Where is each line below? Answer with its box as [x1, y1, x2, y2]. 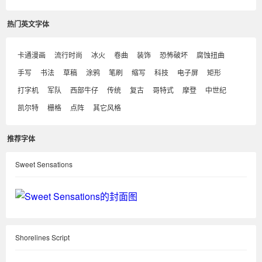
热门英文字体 [7, 19, 49, 29]
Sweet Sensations [15, 159, 73, 169]
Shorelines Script [15, 232, 70, 242]
